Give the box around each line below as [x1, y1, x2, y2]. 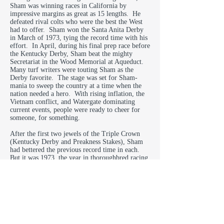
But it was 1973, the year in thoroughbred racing [10, 154, 148, 161]
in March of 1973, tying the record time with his [10, 34, 147, 41]
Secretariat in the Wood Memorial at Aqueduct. [10, 58, 145, 65]
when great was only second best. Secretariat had [10, 162, 150, 169]
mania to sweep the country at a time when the [10, 82, 141, 89]
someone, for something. [10, 114, 80, 121]
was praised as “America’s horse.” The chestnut [10, 202, 145, 209]
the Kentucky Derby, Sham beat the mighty [10, 50, 132, 57]
